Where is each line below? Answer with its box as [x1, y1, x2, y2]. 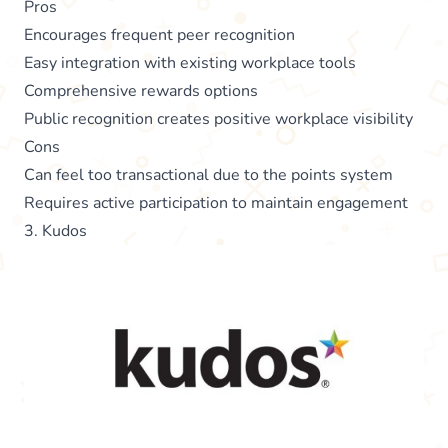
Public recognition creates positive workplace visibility [24, 108, 413, 131]
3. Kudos [24, 220, 87, 243]
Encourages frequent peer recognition [24, 24, 295, 47]
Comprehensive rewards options [24, 80, 258, 103]
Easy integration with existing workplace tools [24, 52, 356, 75]
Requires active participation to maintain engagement [24, 192, 408, 215]
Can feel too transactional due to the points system [24, 164, 393, 187]
